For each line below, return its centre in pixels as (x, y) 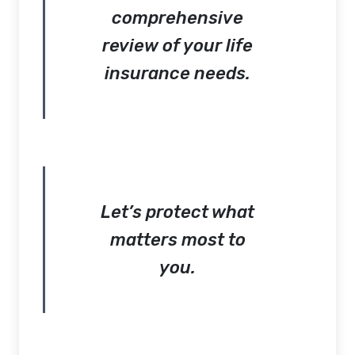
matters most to (177, 239)
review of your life (177, 45)
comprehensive (177, 17)
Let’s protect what (177, 212)
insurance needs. (177, 73)
